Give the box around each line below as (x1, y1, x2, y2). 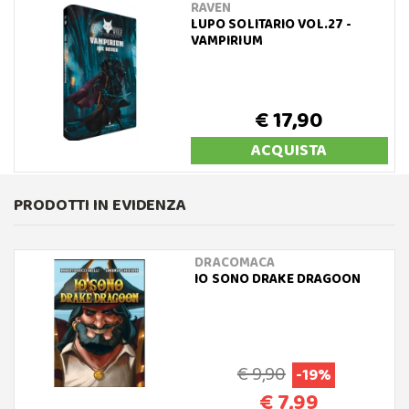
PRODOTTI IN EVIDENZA (14, 192, 186, 218)
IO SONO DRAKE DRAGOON (194, 267, 362, 290)
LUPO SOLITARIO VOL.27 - (190, 13, 352, 36)
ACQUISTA (251, 137, 328, 163)
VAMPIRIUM (190, 29, 263, 52)
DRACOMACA (194, 251, 276, 274)
